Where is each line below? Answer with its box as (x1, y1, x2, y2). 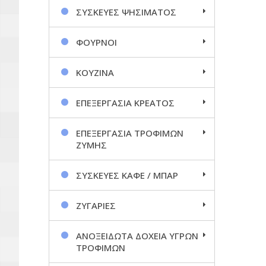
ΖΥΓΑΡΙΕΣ (76, 199, 116, 211)
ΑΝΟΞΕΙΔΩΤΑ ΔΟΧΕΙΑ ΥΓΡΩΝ (76, 229, 198, 242)
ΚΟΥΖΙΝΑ (76, 66, 114, 78)
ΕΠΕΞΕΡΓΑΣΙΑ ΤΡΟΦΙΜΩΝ (76, 126, 183, 139)
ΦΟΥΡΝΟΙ (76, 36, 117, 48)
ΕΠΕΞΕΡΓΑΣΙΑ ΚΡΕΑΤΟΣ (76, 96, 175, 109)
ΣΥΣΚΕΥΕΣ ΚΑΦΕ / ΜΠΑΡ (76, 169, 178, 181)
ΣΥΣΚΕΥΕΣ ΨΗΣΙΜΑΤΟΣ (76, 5, 176, 18)
